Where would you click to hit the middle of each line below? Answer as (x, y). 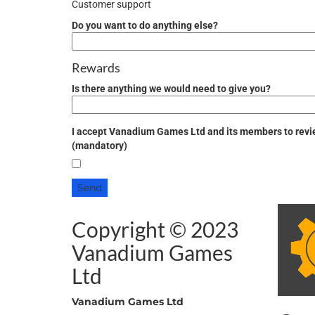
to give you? (243, 89)
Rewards (96, 67)
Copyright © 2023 (155, 229)
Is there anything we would (132, 89)
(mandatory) (99, 146)
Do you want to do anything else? (145, 25)
